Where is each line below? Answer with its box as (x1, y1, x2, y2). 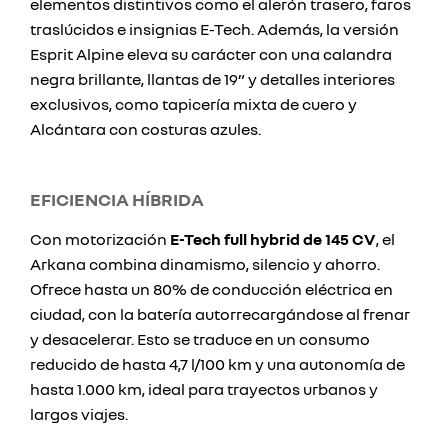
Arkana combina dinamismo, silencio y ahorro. (30, 254, 380, 274)
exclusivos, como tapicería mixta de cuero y (30, 94, 357, 114)
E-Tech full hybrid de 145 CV (170, 229, 376, 249)
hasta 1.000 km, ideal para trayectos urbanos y (30, 379, 378, 399)
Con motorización (30, 229, 170, 249)
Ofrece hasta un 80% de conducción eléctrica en (30, 279, 393, 299)
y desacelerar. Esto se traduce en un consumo (30, 329, 370, 349)
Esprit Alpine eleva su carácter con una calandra (30, 44, 392, 64)
